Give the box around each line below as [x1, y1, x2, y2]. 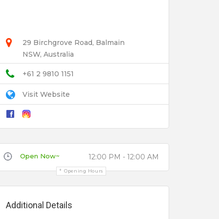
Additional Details [6, 199, 72, 210]
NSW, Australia [22, 49, 74, 59]
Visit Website [22, 89, 70, 99]
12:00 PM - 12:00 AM [88, 152, 159, 161]
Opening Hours [64, 168, 104, 174]
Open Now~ [20, 152, 60, 160]
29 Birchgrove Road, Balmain [22, 38, 125, 47]
